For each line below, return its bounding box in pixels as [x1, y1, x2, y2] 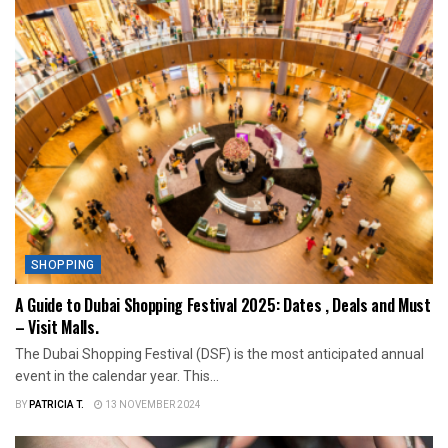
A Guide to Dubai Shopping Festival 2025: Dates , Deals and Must [15, 292, 431, 317]
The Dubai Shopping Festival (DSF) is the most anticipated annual [15, 345, 424, 362]
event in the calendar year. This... [15, 367, 219, 384]
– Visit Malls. [15, 314, 99, 339]
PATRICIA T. [29, 397, 84, 412]
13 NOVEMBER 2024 [103, 397, 201, 412]
